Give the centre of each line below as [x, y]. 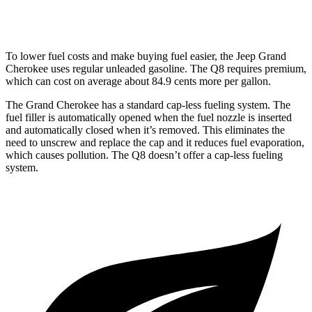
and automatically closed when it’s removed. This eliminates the [145, 130]
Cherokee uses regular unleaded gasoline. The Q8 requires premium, [156, 69]
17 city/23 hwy [226, 11]
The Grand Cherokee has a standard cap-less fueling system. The [148, 105]
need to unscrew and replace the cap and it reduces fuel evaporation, [155, 143]
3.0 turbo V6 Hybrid [145, 11]
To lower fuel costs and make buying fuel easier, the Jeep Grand [146, 56]
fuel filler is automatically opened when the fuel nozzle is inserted [149, 118]
